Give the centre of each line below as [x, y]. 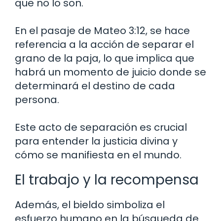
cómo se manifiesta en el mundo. [98, 155]
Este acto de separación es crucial [101, 127]
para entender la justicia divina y [96, 141]
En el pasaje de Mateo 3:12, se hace [102, 30]
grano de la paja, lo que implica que [105, 58]
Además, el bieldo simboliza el [90, 204]
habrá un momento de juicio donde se [110, 72]
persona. [37, 99]
